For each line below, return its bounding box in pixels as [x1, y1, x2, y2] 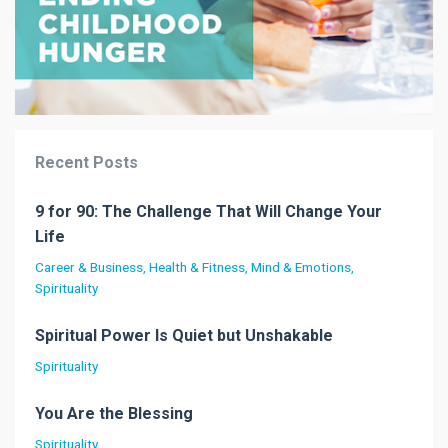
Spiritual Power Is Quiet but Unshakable [35, 325, 333, 345]
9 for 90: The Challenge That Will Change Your [35, 201, 382, 221]
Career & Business [35, 258, 143, 275]
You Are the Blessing [35, 403, 193, 423]
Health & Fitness [149, 258, 245, 275]
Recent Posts [35, 152, 138, 172]
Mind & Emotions [251, 258, 351, 275]
